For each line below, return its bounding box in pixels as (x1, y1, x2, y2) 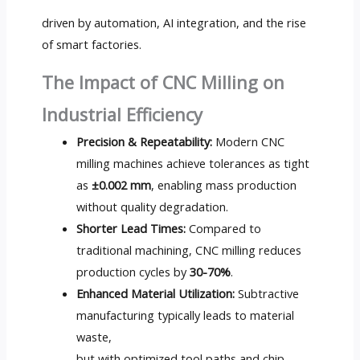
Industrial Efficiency (41, 103, 202, 127)
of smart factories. (41, 35, 141, 52)
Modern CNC (212, 133, 285, 150)
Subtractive (235, 285, 300, 302)
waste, (76, 329, 112, 346)
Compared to (186, 220, 262, 237)
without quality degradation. (76, 198, 229, 215)
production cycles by (76, 264, 190, 280)
